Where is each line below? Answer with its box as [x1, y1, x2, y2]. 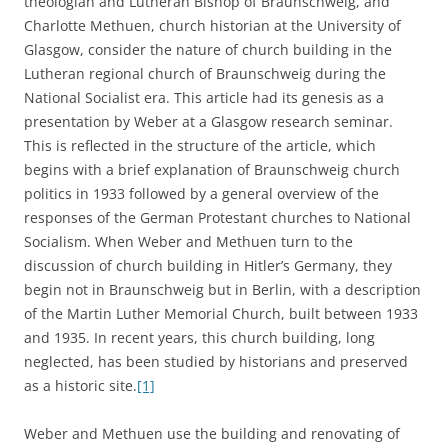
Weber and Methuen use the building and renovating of [24, 424, 400, 443]
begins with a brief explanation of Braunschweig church [24, 160, 400, 179]
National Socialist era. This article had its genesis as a [24, 88, 384, 107]
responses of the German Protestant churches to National [24, 208, 411, 227]
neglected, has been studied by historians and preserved [24, 352, 408, 371]
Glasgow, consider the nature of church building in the [24, 40, 392, 59]
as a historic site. [24, 376, 137, 395]
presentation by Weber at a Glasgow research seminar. [24, 112, 393, 131]
